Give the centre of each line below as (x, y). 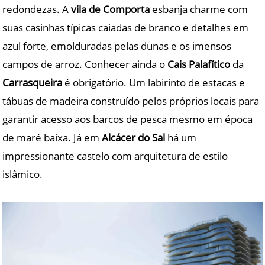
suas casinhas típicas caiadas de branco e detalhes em (126, 28)
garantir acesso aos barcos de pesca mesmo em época (128, 119)
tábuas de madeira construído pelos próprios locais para (131, 101)
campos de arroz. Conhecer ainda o (85, 64)
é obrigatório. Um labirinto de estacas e (154, 83)
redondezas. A (37, 9)
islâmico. (23, 174)
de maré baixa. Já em (52, 138)
